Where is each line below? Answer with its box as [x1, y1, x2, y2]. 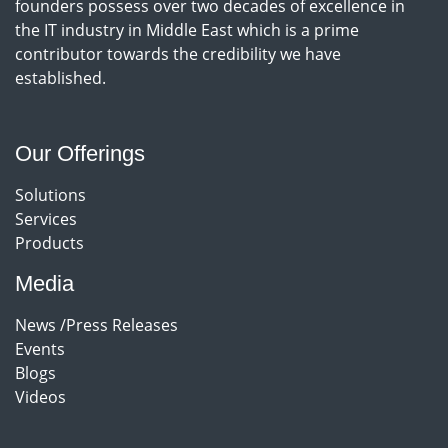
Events [15, 337, 65, 360]
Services [15, 207, 77, 230]
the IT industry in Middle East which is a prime [15, 18, 359, 41]
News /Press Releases [15, 313, 178, 336]
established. [15, 66, 106, 89]
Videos [15, 385, 66, 408]
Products [15, 231, 84, 254]
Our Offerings [15, 140, 145, 166]
